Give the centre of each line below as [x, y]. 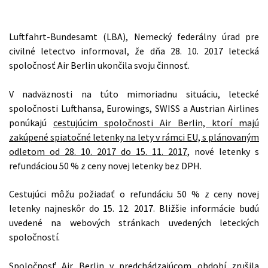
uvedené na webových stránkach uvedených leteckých [134, 223]
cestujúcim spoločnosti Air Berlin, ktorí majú [156, 122]
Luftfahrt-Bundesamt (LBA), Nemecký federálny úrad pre [134, 36]
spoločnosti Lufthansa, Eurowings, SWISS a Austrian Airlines [134, 108]
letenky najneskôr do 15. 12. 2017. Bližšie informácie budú [134, 208]
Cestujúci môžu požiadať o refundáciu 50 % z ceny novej [134, 194]
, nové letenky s [223, 151]
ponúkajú [31, 122]
